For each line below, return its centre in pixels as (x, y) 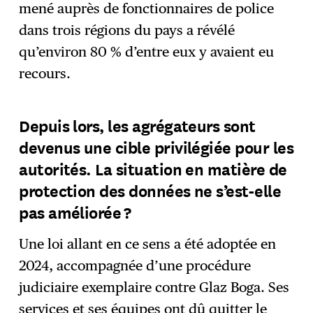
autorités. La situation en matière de (153, 168)
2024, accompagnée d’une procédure (135, 266)
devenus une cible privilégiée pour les (156, 147)
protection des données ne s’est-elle (150, 190)
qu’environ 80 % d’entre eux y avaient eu (147, 52)
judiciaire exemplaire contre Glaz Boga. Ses (154, 287)
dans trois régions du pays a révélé (127, 30)
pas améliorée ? (76, 212)
